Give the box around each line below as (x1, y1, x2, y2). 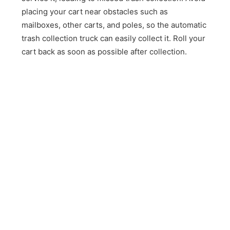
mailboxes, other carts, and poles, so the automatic (22, 20, 207, 30)
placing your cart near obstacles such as (22, 7, 168, 17)
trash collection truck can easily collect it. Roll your (22, 33, 206, 44)
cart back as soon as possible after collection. (22, 47, 187, 57)
